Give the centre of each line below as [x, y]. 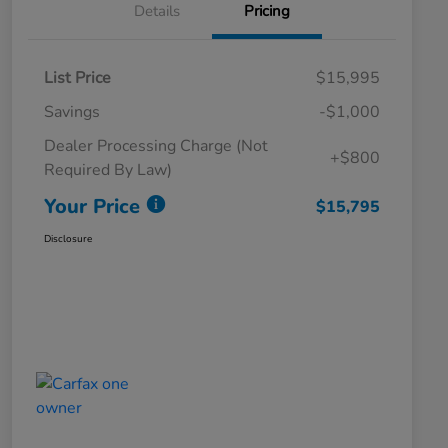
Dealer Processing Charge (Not [156, 145]
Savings [72, 111]
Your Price [92, 206]
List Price [77, 77]
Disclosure [68, 238]
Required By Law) [108, 169]
